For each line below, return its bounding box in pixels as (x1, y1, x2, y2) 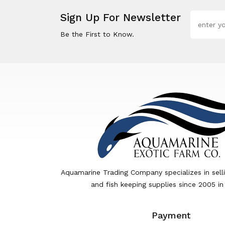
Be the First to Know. (60, 30, 134, 38)
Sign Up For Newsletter (60, 11, 181, 24)
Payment (152, 209, 191, 220)
